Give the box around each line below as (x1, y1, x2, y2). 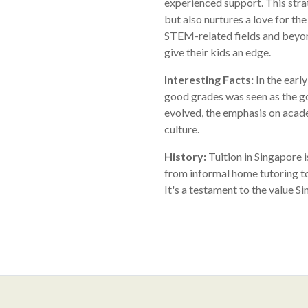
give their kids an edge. (164, 45, 271, 59)
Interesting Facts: (164, 73, 254, 87)
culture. (164, 122, 199, 136)
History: (164, 150, 206, 164)
